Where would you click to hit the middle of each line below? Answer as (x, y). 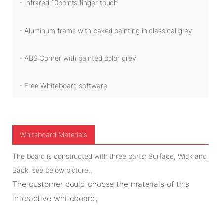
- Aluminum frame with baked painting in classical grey (106, 31)
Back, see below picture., (52, 170)
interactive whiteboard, (55, 199)
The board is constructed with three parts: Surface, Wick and (110, 156)
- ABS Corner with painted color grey (77, 58)
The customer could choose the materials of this (101, 184)
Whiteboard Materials (54, 135)
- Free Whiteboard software (63, 86)
